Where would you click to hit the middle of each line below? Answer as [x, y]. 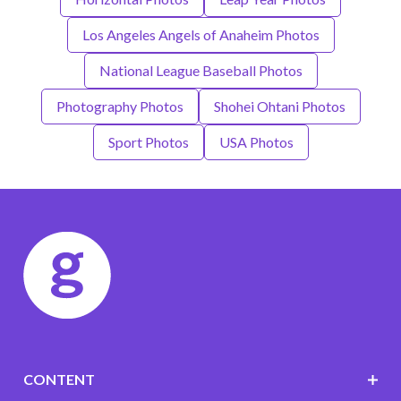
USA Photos [256, 142]
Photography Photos [119, 107]
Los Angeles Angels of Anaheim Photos [200, 35]
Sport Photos [148, 142]
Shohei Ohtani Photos [279, 107]
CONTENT [59, 380]
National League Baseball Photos [200, 71]
